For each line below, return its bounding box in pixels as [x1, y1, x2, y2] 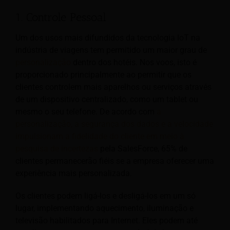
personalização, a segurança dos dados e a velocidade [15, 119, 213, 129]
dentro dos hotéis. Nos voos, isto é [71, 57, 197, 68]
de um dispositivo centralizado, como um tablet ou [15, 94, 198, 105]
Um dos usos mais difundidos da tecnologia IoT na [15, 33, 200, 43]
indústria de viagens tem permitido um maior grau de [15, 45, 207, 55]
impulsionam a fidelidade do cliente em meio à [15, 131, 184, 142]
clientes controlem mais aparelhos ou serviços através [15, 82, 212, 92]
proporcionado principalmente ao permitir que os [15, 70, 191, 80]
